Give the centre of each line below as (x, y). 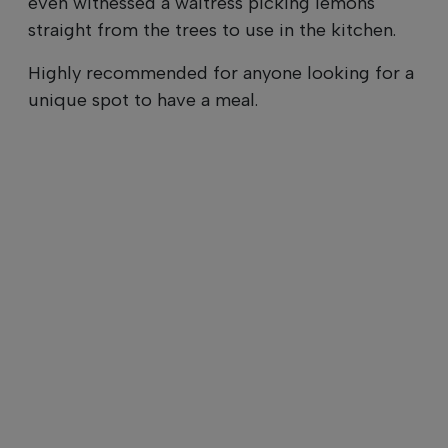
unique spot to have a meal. (143, 99)
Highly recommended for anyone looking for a (221, 72)
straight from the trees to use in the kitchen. (212, 29)
